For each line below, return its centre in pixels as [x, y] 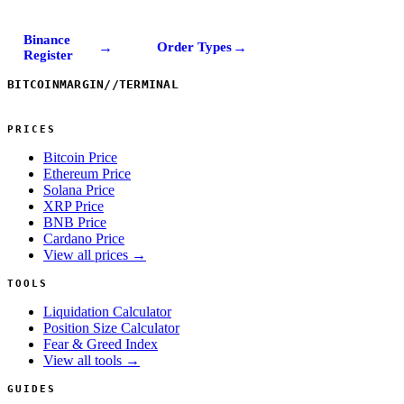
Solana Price [79, 189]
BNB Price [75, 222]
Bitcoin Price [80, 157]
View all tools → [92, 360]
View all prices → [95, 254]
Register [48, 55]
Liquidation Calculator [107, 311]
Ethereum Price [87, 173]
